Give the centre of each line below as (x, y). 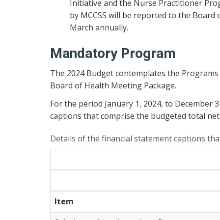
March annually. (99, 27)
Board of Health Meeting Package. (113, 85)
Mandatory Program (113, 53)
